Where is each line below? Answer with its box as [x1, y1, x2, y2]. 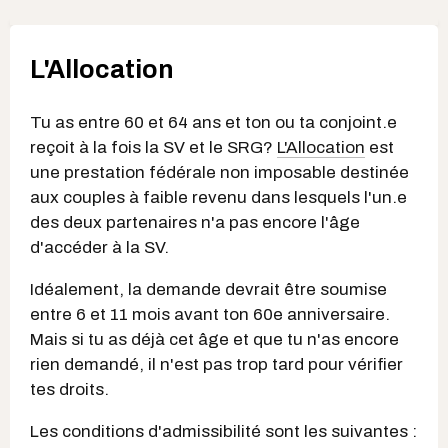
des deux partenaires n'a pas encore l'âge [30, 212, 360, 232]
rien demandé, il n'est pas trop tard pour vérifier [30, 354, 403, 374]
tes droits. [30, 379, 109, 399]
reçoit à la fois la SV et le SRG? [30, 137, 277, 157]
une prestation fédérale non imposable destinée [30, 162, 409, 182]
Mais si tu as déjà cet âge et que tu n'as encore [30, 329, 399, 349]
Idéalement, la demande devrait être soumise [30, 279, 387, 299]
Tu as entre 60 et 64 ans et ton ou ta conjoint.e [30, 112, 397, 132]
